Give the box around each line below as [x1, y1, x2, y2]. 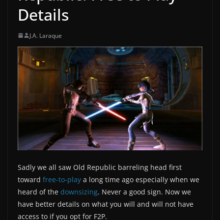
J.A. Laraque [29, 31, 62, 40]
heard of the [18, 187, 60, 197]
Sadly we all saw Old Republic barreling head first [18, 163, 182, 172]
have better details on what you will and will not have [18, 199, 193, 209]
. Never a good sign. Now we [98, 187, 191, 197]
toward [18, 175, 43, 185]
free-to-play [43, 175, 81, 185]
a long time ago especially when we [81, 175, 199, 185]
